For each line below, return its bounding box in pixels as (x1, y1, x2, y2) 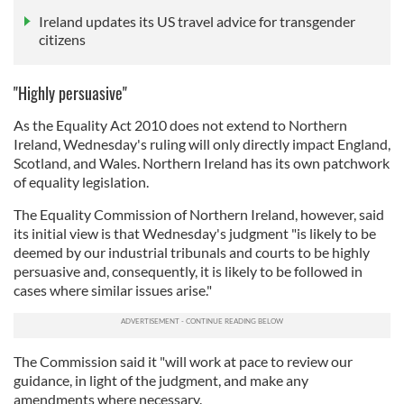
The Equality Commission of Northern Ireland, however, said (14, 206, 384, 224)
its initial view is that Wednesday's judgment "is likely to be (14, 225, 376, 243)
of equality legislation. (14, 173, 149, 191)
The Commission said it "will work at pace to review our (14, 353, 353, 371)
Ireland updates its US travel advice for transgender (39, 13, 355, 31)
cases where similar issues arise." (14, 281, 212, 299)
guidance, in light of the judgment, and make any (14, 372, 308, 390)
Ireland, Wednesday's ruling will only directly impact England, (14, 135, 390, 153)
